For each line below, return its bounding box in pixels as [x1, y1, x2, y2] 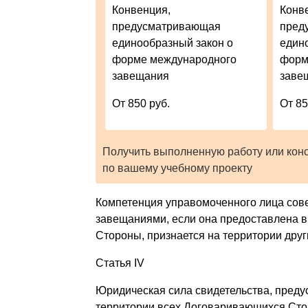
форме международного [112, 53, 237, 65]
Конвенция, [112, 3, 171, 16]
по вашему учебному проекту [102, 162, 252, 174]
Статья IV [95, 256, 144, 269]
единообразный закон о [112, 36, 234, 49]
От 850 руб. [112, 97, 170, 109]
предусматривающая [112, 20, 221, 32]
